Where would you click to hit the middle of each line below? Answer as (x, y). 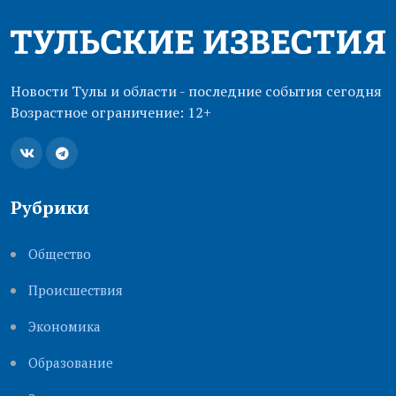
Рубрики (50, 208)
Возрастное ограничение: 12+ (111, 113)
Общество (60, 254)
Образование (71, 363)
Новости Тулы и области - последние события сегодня (196, 91)
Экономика (65, 327)
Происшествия (76, 290)
